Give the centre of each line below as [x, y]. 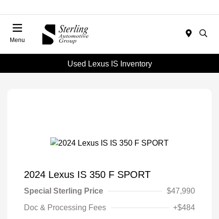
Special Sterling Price [64, 191]
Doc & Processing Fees [65, 207]
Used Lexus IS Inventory [109, 64]
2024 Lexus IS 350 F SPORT [87, 174]
